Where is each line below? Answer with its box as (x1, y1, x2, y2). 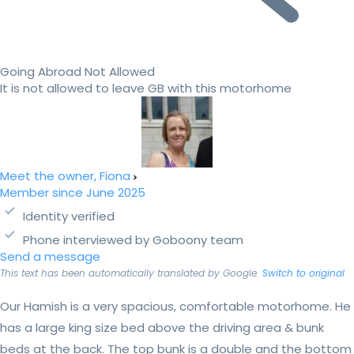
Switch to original (262, 266, 345, 281)
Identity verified (23, 208, 115, 225)
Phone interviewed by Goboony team (23, 232, 243, 249)
